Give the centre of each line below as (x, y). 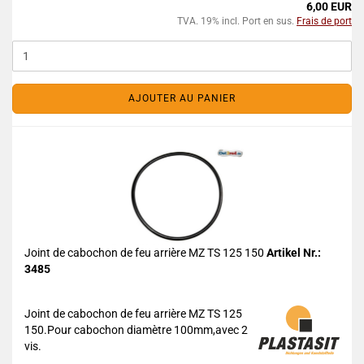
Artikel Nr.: (294, 253)
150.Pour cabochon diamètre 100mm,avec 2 (136, 330)
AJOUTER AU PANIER (182, 98)
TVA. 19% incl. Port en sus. (237, 21)
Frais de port (324, 21)
